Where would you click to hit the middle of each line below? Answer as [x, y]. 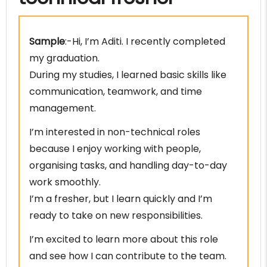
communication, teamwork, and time [116, 92]
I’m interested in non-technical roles [115, 132]
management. [63, 108]
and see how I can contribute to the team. [128, 256]
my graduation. [64, 58]
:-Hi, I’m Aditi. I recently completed [145, 42]
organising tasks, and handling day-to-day [128, 166]
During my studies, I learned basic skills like [128, 75]
